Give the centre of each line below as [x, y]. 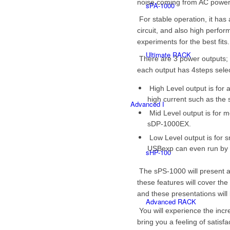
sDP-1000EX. [169, 123]
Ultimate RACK [168, 55]
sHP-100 [158, 152]
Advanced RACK [171, 202]
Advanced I [147, 104]
